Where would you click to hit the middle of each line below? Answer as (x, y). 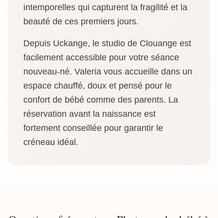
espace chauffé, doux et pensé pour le (98, 86)
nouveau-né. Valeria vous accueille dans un (108, 72)
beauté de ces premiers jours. (81, 21)
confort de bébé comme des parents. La (101, 100)
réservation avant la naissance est (90, 114)
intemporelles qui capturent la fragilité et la (105, 7)
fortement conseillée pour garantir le (93, 128)
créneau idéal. (51, 142)
